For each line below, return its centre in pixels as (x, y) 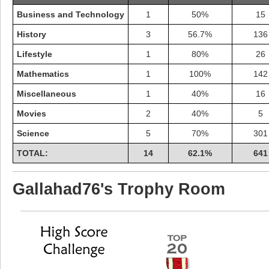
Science (33, 133)
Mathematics (43, 74)
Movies (32, 113)
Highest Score (160, 178)
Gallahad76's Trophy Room (119, 189)
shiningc (160, 197)
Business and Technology (71, 14)
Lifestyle (35, 54)
